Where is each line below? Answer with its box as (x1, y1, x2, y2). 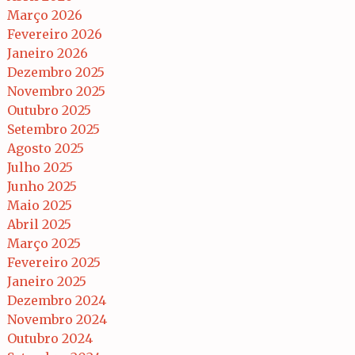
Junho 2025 (7, 177, 77, 194)
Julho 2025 (7, 158, 73, 175)
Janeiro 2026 (7, 44, 88, 61)
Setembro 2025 (7, 120, 100, 137)
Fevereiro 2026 (7, 25, 102, 42)
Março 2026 (7, 6, 82, 23)
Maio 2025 (7, 197, 72, 213)
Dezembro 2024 (7, 292, 106, 308)
